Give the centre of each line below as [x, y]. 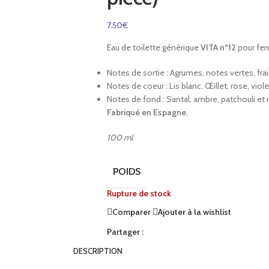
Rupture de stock [139, 193]
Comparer [131, 212]
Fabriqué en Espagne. [148, 112]
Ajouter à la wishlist [194, 212]
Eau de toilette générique [153, 47]
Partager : [125, 232]
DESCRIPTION [98, 251]
